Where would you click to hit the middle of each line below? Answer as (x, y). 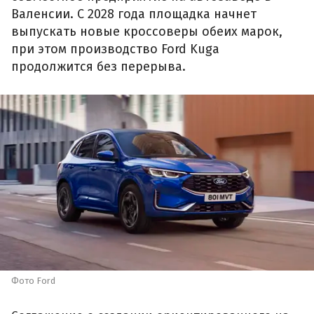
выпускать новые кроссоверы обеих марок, (147, 32)
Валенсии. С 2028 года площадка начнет (134, 14)
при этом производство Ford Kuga (115, 49)
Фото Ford (33, 281)
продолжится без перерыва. (98, 67)
